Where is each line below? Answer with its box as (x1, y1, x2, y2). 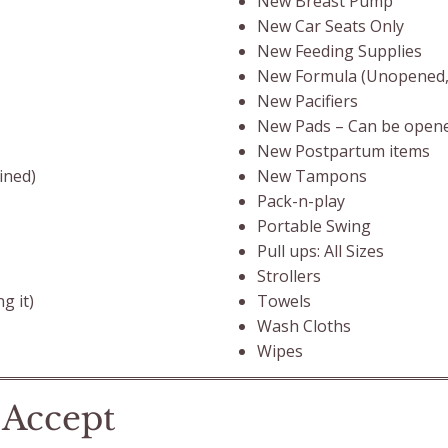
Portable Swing (257, 215, 372, 237)
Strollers (257, 265, 322, 287)
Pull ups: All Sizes (257, 240, 385, 262)
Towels (257, 290, 312, 312)
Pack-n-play (257, 190, 346, 212)
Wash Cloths (257, 315, 352, 337)
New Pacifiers (257, 90, 359, 112)
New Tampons (257, 165, 368, 187)
